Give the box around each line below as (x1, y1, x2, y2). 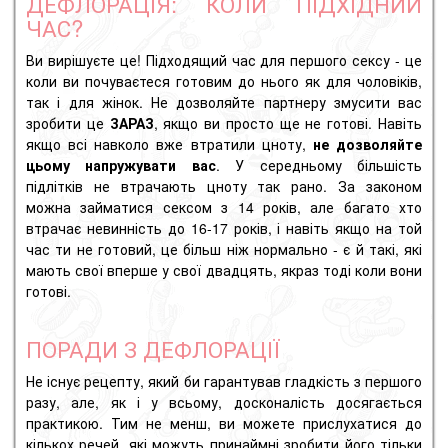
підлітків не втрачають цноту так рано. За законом (26, 176, 422, 197)
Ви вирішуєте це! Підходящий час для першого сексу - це (26, 50, 422, 71)
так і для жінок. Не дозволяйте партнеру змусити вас (26, 92, 422, 113)
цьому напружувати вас (26, 155, 216, 176)
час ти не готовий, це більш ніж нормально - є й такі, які (26, 239, 422, 260)
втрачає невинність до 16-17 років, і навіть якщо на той (26, 218, 422, 239)
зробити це (26, 113, 110, 134)
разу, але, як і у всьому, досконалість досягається (26, 392, 422, 413)
